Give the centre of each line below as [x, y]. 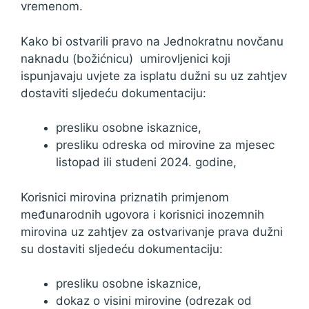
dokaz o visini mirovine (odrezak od [154, 301]
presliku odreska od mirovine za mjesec [165, 145]
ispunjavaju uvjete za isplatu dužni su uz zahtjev [154, 76]
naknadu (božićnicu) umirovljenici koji [126, 58]
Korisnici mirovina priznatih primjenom [125, 197]
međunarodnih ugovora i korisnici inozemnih [142, 214]
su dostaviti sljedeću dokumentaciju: [122, 249]
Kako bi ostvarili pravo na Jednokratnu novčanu [152, 41]
